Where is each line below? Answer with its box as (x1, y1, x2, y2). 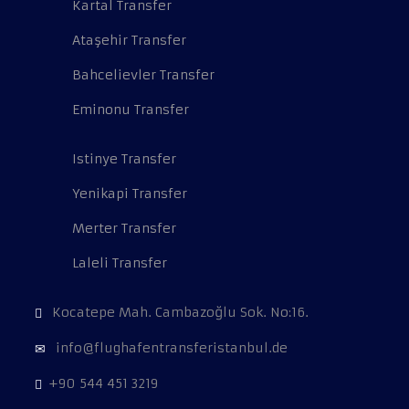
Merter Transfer (72, 220, 176, 237)
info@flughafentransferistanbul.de (52, 340, 288, 357)
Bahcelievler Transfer (72, 67, 215, 84)
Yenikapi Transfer (72, 185, 187, 203)
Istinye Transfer (72, 151, 176, 168)
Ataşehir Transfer (72, 32, 186, 49)
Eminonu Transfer (72, 101, 189, 119)
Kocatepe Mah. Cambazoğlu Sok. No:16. (48, 304, 309, 321)
